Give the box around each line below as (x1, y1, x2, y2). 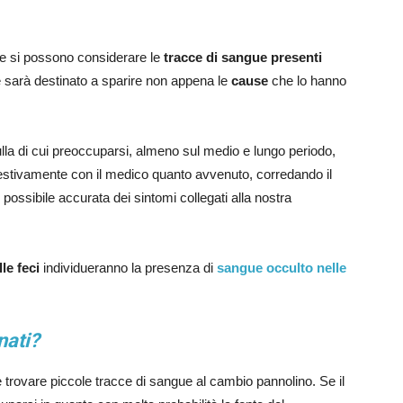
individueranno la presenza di (40, 260, 217, 275)
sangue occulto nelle (217, 260, 346, 275)
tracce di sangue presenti (164, 49, 322, 65)
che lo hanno (268, 73, 346, 88)
